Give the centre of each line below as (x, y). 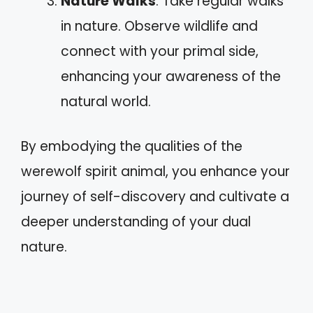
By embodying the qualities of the (132, 146)
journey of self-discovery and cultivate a (155, 197)
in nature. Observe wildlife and (159, 26)
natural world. (106, 101)
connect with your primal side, (160, 51)
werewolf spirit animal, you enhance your (155, 172)
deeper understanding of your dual (136, 222)
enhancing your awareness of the (171, 76)
